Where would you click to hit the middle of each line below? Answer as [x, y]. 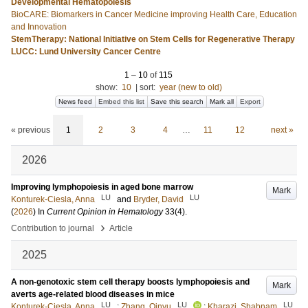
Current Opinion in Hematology [105, 212]
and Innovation [39, 27]
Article [121, 228]
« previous [31, 130]
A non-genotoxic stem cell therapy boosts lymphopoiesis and [130, 282]
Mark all [222, 101]
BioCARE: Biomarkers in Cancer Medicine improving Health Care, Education [154, 14]
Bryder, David [158, 199]
